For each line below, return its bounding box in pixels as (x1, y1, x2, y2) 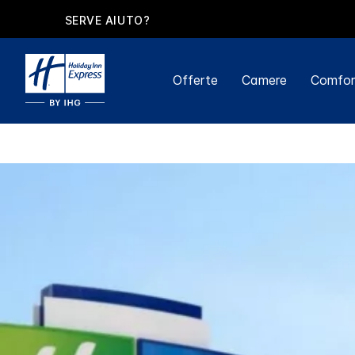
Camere (241, 72, 287, 88)
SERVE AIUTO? (64, 13, 151, 27)
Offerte (172, 72, 218, 88)
